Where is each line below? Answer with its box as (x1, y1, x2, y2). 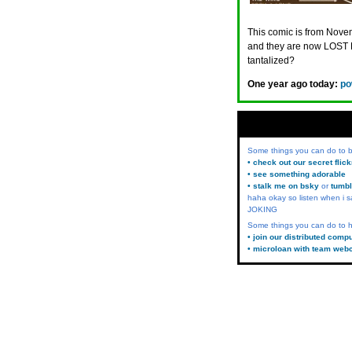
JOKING (247, 205, 277, 214)
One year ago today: (247, 79, 338, 90)
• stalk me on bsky (247, 181, 319, 190)
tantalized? (247, 55, 295, 66)
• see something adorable (247, 170, 346, 178)
